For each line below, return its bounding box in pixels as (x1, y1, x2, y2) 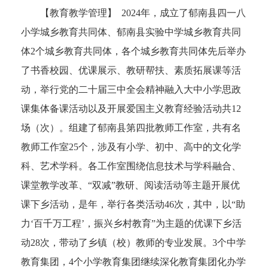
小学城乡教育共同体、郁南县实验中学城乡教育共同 (21, 27, 241, 38)
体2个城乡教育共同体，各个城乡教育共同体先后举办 (21, 46, 246, 57)
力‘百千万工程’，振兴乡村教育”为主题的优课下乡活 (21, 218, 242, 229)
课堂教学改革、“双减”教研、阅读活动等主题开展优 (21, 180, 240, 191)
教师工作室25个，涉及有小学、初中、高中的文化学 (21, 142, 241, 153)
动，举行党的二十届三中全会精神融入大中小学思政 (21, 84, 241, 95)
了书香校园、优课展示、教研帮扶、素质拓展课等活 (21, 65, 241, 76)
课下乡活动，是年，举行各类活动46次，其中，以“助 (21, 199, 245, 210)
